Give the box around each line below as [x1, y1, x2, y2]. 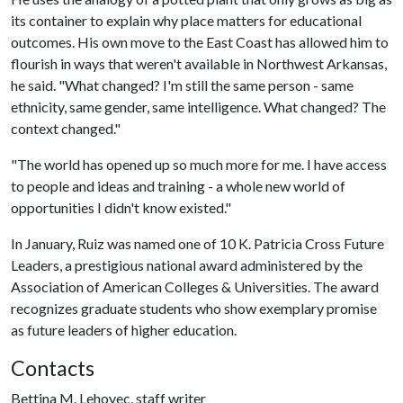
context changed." [11, 120, 121, 137]
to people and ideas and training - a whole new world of [11, 177, 345, 194]
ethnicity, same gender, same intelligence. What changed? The [11, 98, 386, 115]
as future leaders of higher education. [11, 321, 237, 338]
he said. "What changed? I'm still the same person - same [11, 76, 354, 94]
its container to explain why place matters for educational [11, 12, 362, 29]
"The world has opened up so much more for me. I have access [11, 156, 387, 173]
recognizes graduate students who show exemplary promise [11, 300, 377, 317]
